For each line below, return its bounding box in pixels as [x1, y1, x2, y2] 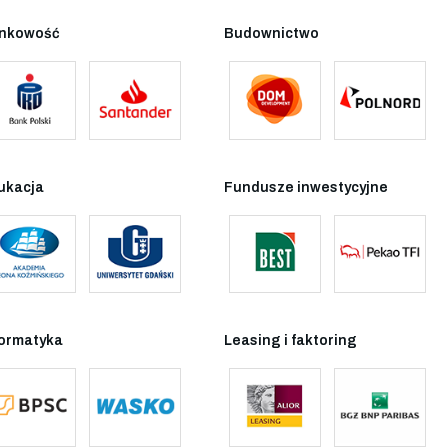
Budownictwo [224, 26, 319, 42]
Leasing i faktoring [224, 333, 357, 349]
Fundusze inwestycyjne [224, 179, 388, 195]
